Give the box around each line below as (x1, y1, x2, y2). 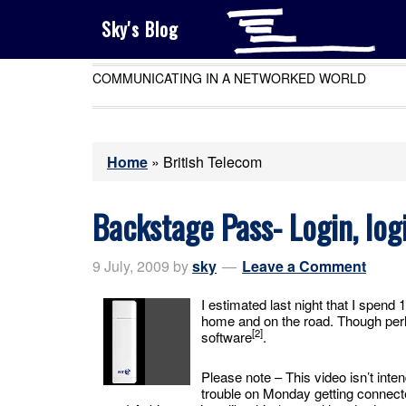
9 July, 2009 (92, 256, 169, 276)
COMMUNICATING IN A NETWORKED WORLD (92, 69, 366, 87)
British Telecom (163, 151, 262, 172)
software (201, 327, 252, 346)
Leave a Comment (242, 256, 366, 276)
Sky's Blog (101, 15, 179, 43)
